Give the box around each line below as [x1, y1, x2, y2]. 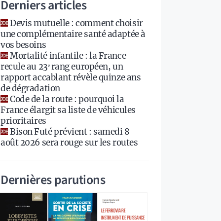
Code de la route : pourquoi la [10, 93, 124, 105]
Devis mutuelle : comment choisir [10, 17, 143, 29]
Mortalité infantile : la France [10, 50, 126, 61]
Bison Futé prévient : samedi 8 [10, 126, 130, 137]
